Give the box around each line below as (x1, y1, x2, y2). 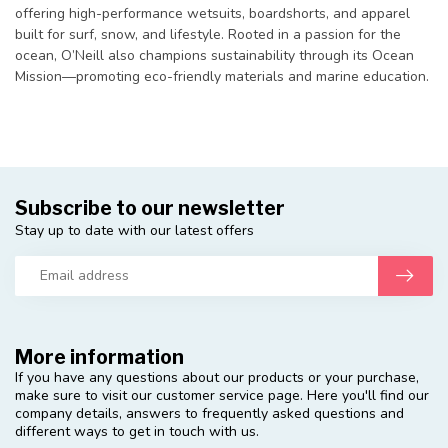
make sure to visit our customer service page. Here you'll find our (15, 385, 429, 405)
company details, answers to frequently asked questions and (15, 403, 404, 423)
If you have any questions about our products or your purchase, (15, 367, 419, 387)
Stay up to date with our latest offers (15, 220, 254, 240)
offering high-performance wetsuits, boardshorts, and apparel (15, 3, 410, 23)
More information (15, 344, 184, 369)
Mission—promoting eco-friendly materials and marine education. (15, 66, 429, 86)
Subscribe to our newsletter (15, 195, 285, 220)
